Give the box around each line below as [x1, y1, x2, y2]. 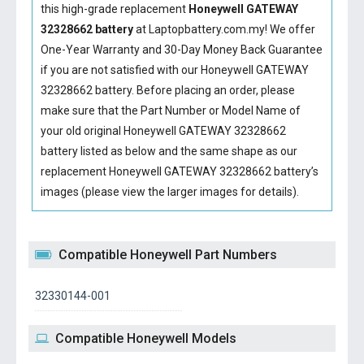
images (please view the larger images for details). [40, 185, 299, 198]
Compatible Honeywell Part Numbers [58, 247, 277, 262]
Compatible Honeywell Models [55, 331, 236, 346]
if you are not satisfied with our [40, 63, 201, 76]
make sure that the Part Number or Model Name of [40, 104, 301, 117]
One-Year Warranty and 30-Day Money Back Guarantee [40, 43, 323, 56]
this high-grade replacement [40, 2, 188, 15]
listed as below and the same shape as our [77, 145, 297, 158]
